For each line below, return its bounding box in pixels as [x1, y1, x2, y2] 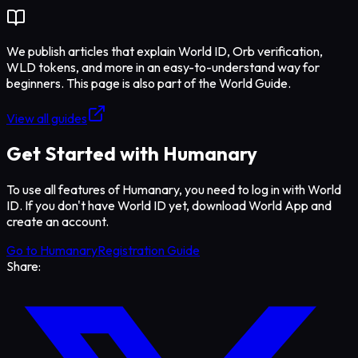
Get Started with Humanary [6, 141, 257, 166]
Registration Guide [97, 242, 200, 259]
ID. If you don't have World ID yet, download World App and [6, 197, 332, 214]
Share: [6, 258, 41, 275]
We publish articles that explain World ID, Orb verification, [6, 42, 323, 59]
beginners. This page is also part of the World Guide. [6, 74, 291, 91]
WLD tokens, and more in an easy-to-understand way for [6, 58, 320, 75]
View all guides [6, 109, 87, 126]
